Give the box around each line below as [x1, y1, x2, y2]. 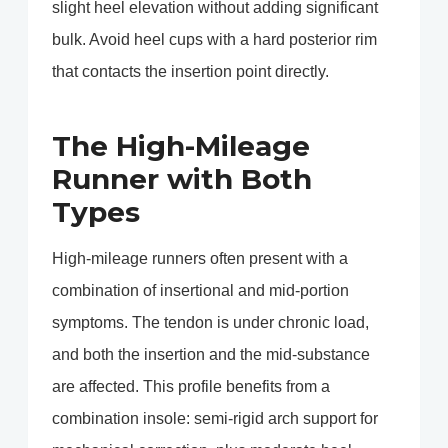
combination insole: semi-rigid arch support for [52, 410, 378, 428]
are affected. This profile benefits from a [52, 378, 330, 396]
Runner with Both [52, 162, 312, 197]
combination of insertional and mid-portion [52, 282, 349, 300]
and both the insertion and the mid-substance [52, 346, 370, 364]
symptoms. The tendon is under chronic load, [52, 314, 369, 332]
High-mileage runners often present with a [52, 250, 348, 268]
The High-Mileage [52, 129, 310, 164]
